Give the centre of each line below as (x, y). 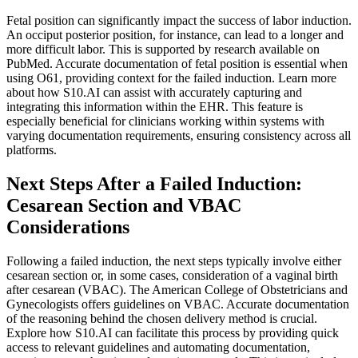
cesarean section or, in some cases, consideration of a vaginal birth (172, 275)
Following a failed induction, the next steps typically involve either (174, 261)
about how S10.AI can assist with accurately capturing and (154, 92)
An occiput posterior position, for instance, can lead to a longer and (175, 34)
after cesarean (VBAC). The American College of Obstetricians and (177, 289)
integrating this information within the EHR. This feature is (155, 106)
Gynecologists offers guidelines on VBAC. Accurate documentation (178, 304)
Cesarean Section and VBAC (124, 205)
